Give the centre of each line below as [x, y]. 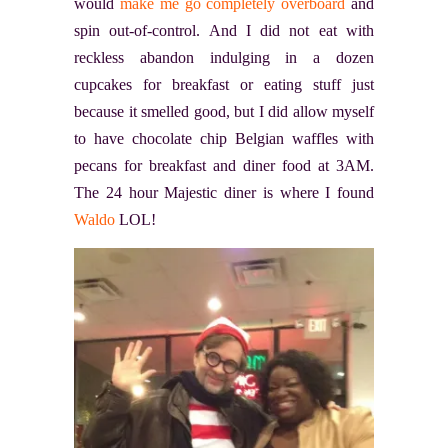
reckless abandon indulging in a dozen [224, 57]
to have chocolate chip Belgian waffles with [224, 138]
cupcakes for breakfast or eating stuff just [224, 84]
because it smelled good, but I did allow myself [224, 111]
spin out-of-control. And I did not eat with [224, 30]
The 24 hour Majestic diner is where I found [224, 192]
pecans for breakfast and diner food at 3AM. [224, 165]
